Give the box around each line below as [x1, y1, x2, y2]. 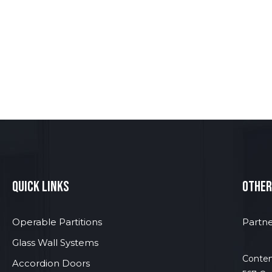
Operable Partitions [12, 216, 103, 228]
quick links [12, 178, 70, 195]
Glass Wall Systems [12, 237, 99, 248]
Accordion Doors [12, 257, 90, 269]
